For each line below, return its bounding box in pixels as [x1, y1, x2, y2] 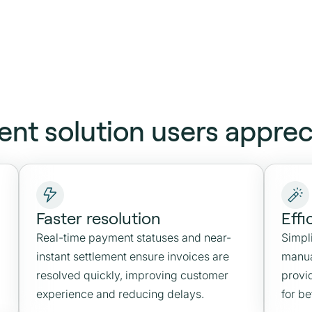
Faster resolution [36, 209, 161, 228]
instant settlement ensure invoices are [36, 249, 229, 263]
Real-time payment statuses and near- [36, 231, 231, 244]
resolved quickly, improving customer [36, 268, 228, 282]
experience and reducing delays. [36, 287, 204, 301]
